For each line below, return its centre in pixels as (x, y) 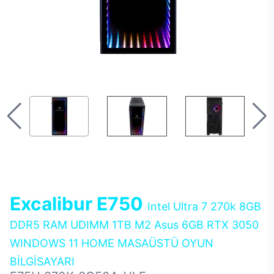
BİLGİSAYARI (42, 261)
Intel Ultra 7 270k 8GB (204, 206)
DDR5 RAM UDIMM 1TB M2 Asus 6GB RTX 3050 (134, 225)
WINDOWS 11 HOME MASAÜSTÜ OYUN (112, 243)
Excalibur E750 (79, 204)
